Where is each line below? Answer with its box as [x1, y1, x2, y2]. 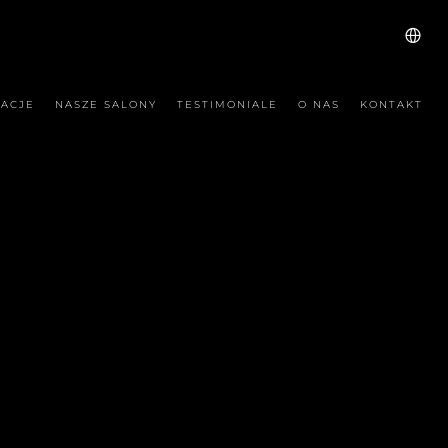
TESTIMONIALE [177, 98, 278, 111]
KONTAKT [360, 98, 423, 111]
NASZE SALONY [55, 98, 157, 111]
